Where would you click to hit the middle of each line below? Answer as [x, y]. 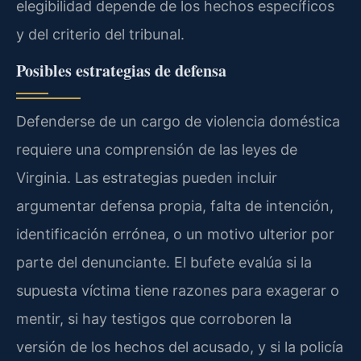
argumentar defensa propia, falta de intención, [175, 206]
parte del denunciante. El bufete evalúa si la [164, 263]
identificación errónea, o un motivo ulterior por [175, 234]
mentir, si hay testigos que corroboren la [154, 319]
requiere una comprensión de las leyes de [157, 150]
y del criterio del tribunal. [100, 34]
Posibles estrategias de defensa [121, 71]
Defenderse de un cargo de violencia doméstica [178, 122]
